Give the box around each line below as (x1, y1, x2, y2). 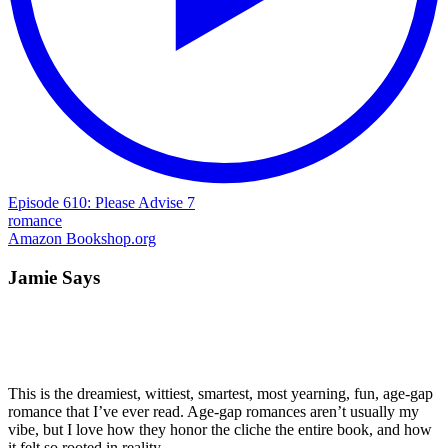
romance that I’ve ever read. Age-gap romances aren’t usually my (8, 402, 419, 420)
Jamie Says (8, 266, 100, 288)
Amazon (8, 230, 66, 248)
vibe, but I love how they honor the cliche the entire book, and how (8, 420, 432, 438)
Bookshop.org (66, 230, 156, 248)
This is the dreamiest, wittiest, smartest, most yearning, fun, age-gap (8, 384, 433, 402)
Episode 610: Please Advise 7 (8, 194, 195, 212)
